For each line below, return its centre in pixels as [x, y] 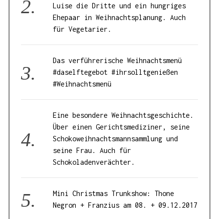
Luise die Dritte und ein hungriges [120, 5]
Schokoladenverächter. [94, 162]
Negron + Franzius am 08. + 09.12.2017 [125, 205]
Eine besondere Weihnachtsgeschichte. [123, 115]
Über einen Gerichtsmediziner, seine [121, 127]
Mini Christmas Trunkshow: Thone [114, 193]
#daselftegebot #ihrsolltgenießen [116, 72]
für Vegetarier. [82, 29]
